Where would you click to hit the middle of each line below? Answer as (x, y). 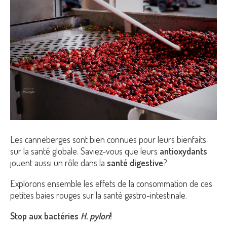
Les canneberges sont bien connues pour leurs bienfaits (108, 139)
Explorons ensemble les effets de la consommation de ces (111, 183)
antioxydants (183, 151)
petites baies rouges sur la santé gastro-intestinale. (100, 195)
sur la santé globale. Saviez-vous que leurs (85, 151)
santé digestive (135, 162)
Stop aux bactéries (45, 216)
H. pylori (95, 216)
